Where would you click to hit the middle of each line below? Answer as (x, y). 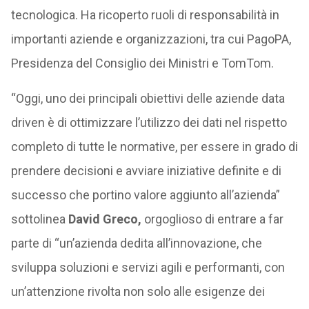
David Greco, (104, 219)
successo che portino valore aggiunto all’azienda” (145, 195)
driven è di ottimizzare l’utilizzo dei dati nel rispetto (149, 122)
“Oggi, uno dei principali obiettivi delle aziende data (148, 98)
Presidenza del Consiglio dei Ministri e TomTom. (142, 63)
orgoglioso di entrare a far (212, 219)
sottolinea (39, 219)
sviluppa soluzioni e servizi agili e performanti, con (148, 267)
